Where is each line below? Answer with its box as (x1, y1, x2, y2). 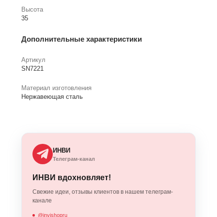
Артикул (21, 56, 46, 64)
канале (32, 197, 52, 204)
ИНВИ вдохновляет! (32, 173, 111, 182)
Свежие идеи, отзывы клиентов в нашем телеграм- (32, 188, 173, 196)
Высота (21, 6, 43, 14)
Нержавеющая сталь (21, 93, 83, 101)
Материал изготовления (21, 84, 92, 92)
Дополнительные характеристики (21, 35, 142, 44)
